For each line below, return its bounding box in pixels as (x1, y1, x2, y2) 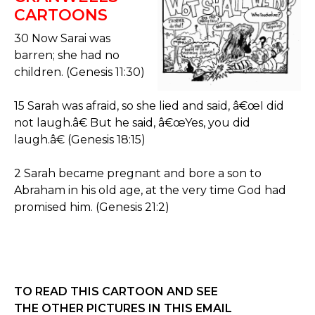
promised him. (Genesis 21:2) (14, 200, 169, 214)
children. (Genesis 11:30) (14, 65, 145, 79)
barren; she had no (14, 49, 120, 62)
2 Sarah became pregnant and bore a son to (14, 167, 262, 180)
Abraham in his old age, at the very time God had (14, 184, 286, 197)
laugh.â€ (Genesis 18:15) (14, 133, 146, 146)
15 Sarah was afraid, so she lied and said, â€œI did (14, 99, 284, 112)
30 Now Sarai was (14, 32, 110, 45)
